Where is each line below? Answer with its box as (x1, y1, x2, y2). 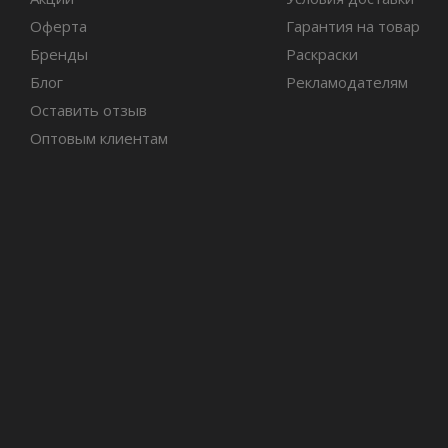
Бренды (30, 44, 88, 64)
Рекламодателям (285, 72, 408, 92)
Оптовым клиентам (30, 128, 168, 148)
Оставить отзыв (30, 100, 147, 120)
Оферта (30, 16, 87, 36)
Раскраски (285, 44, 358, 64)
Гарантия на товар (285, 16, 420, 36)
